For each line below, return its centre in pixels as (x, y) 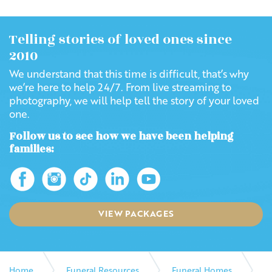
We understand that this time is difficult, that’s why (129, 74)
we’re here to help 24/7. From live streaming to (120, 87)
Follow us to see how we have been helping (121, 137)
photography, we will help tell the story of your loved (134, 100)
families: (32, 149)
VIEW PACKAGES (136, 213)
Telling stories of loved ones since (121, 40)
